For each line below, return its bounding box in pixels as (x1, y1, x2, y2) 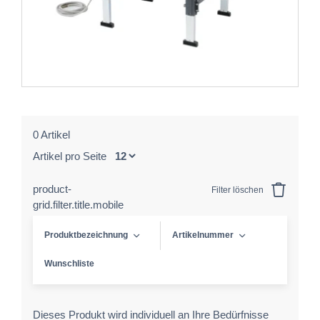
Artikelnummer (172, 230, 234, 240)
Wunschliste (44, 259, 94, 269)
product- (33, 183, 71, 195)
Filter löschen (211, 185, 266, 195)
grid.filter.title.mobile (33, 199, 124, 211)
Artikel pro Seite (33, 150, 109, 162)
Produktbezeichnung (44, 230, 128, 240)
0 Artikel (33, 129, 70, 141)
